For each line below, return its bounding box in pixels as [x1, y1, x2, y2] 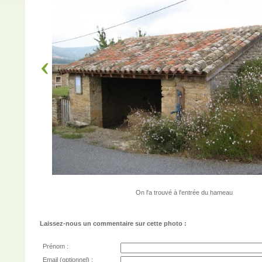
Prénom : [43, 243, 68, 250]
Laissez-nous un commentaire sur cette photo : [40, 220, 187, 227]
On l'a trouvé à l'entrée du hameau [135, 189, 233, 196]
